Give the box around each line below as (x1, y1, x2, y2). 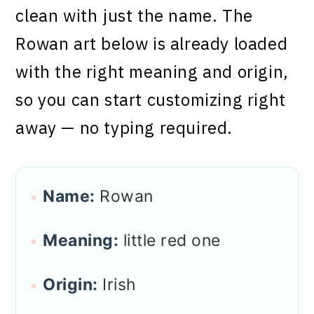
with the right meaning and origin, (15, 60, 289, 83)
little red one (118, 231, 221, 250)
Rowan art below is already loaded (15, 32, 288, 55)
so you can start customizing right (15, 88, 286, 111)
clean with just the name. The (15, 4, 253, 27)
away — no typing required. (15, 116, 233, 139)
